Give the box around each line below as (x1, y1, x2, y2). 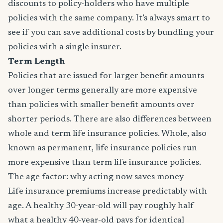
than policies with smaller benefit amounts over (8, 101, 195, 110)
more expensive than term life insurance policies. (8, 158, 201, 167)
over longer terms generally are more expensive (8, 86, 197, 95)
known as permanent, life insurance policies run (8, 144, 197, 153)
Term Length (8, 57, 65, 66)
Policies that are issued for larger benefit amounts (8, 72, 204, 81)
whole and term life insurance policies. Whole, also (8, 129, 207, 138)
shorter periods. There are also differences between (8, 115, 212, 124)
